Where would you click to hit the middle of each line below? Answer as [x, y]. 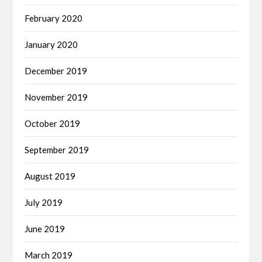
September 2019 [57, 149]
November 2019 [56, 97]
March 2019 [49, 255]
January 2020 [51, 44]
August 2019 [50, 176]
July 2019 [44, 202]
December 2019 [56, 70]
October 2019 [53, 123]
